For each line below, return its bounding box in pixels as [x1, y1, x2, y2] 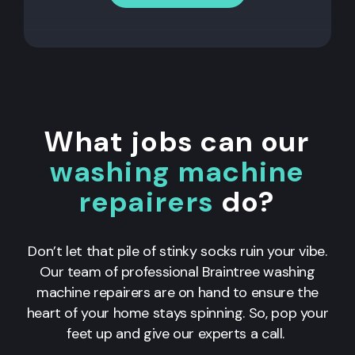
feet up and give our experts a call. [67, 323, 288, 343]
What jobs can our [44, 122, 311, 160]
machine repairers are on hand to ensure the [36, 282, 319, 302]
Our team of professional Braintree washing [40, 261, 315, 281]
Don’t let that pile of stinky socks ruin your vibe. [28, 241, 327, 261]
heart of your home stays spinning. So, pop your [26, 303, 329, 323]
